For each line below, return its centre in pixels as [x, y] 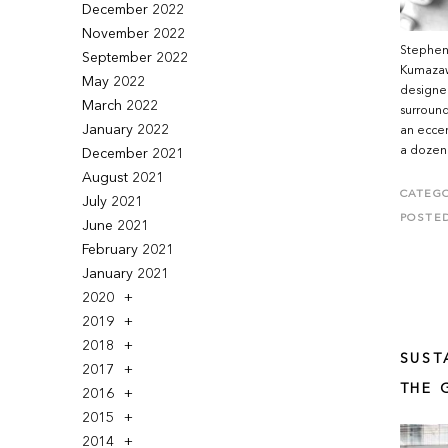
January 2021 [126, 274]
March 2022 [120, 106]
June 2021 [116, 226]
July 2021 [113, 202]
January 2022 [126, 130]
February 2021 [128, 250]
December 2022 [133, 10]
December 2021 [133, 154]
